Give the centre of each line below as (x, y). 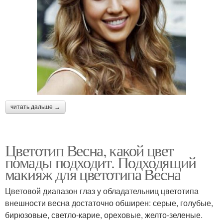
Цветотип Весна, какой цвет (89, 150)
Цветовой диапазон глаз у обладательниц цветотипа (102, 191)
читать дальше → (35, 107)
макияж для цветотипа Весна (93, 174)
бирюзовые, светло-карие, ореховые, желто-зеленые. (104, 215)
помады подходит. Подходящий (101, 162)
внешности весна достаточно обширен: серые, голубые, (109, 203)
